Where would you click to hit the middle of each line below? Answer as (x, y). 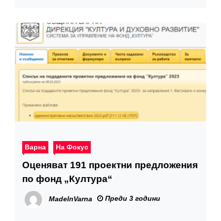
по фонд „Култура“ (67, 179)
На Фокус (72, 147)
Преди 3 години (132, 199)
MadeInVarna (71, 199)
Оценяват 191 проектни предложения (110, 165)
